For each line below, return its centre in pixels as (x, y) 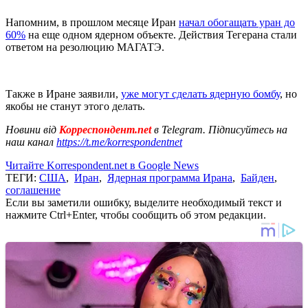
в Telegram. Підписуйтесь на (221, 129)
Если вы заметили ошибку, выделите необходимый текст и (144, 202)
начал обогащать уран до (237, 22)
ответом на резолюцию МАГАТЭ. (85, 47)
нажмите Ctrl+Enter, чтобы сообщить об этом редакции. (136, 214)
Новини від (31, 129)
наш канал (31, 142)
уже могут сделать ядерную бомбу (200, 93)
